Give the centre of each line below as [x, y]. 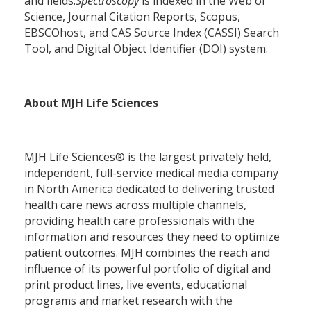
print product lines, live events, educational [136, 284]
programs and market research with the [128, 300]
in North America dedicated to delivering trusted [149, 188]
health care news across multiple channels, [135, 204]
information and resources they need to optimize [152, 236]
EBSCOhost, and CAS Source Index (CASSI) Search [152, 32]
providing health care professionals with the [140, 220]
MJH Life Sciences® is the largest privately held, [148, 157]
